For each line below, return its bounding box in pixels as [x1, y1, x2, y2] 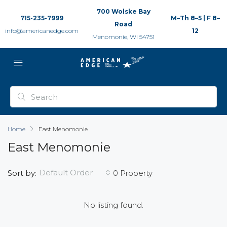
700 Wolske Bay [96, 8, 150, 15]
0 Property [113, 168, 153, 178]
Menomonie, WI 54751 [92, 33, 155, 41]
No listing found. [84, 200, 143, 210]
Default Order [39, 168, 93, 177]
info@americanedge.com [5, 26, 79, 34]
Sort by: [8, 168, 36, 178]
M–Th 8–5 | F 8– [170, 14, 220, 22]
